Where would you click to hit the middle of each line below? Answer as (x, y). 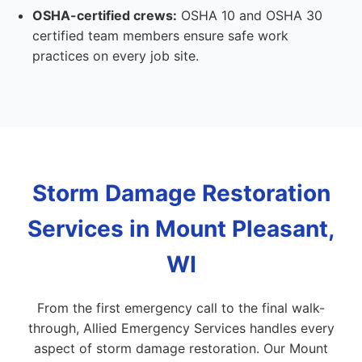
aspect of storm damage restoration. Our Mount (181, 348)
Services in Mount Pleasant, (181, 229)
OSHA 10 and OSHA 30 (250, 15)
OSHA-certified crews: (105, 15)
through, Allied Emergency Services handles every (181, 328)
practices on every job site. (116, 56)
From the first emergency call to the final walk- (181, 308)
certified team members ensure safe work (160, 36)
